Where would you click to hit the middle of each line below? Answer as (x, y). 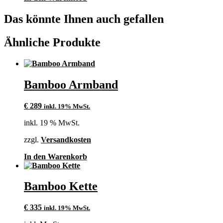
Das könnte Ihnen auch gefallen (84, 19)
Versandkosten (66, 139)
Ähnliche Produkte (52, 42)
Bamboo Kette (61, 186)
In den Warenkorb (56, 156)
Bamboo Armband (71, 84)
